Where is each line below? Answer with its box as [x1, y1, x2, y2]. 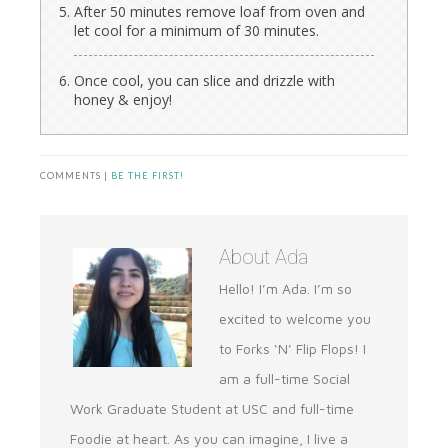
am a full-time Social [219, 370, 350, 388]
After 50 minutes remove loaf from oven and [74, 2, 365, 22]
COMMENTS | [40, 170, 111, 182]
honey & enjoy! [74, 90, 172, 110]
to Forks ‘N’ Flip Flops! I [219, 340, 366, 358]
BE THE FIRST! [111, 170, 184, 182]
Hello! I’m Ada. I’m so [219, 280, 352, 298]
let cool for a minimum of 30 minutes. [74, 21, 319, 41]
